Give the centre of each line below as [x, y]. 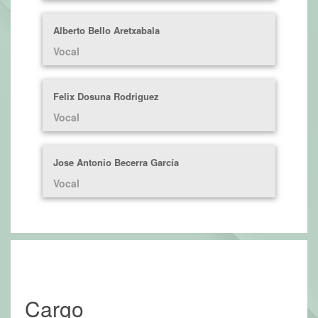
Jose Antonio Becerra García [116, 163]
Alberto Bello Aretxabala [106, 31]
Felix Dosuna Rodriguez [106, 97]
